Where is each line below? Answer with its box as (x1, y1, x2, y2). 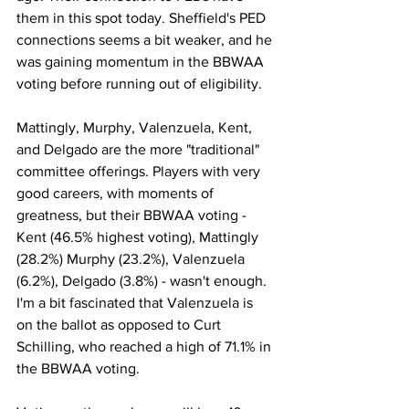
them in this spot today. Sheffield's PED (16, 10, 269, 26)
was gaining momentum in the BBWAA (16, 54, 267, 69)
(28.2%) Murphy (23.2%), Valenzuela (16, 251, 248, 267)
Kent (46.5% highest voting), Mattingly (16, 229, 262, 245)
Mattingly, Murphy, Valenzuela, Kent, (16, 120, 256, 135)
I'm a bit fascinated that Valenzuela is (16, 295, 257, 310)
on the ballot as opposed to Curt (16, 317, 225, 332)
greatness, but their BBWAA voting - (16, 207, 250, 223)
